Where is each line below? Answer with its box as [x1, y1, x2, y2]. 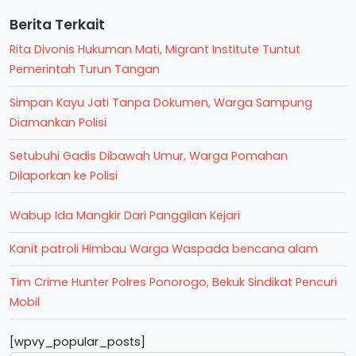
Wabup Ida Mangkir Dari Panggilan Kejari [10, 207, 240, 223]
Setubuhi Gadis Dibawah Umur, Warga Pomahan [10, 147, 288, 164]
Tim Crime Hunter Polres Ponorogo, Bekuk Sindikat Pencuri [10, 273, 337, 290]
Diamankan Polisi [10, 114, 106, 130]
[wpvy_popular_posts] [10, 333, 145, 350]
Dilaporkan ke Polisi [10, 167, 118, 184]
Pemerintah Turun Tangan [10, 60, 160, 77]
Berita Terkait [10, 14, 105, 34]
